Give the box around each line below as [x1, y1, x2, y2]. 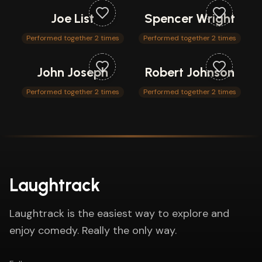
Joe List [51, 11, 94, 26]
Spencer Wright [144, 11, 235, 26]
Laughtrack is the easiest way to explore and [9, 206, 229, 220]
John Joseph [37, 64, 108, 80]
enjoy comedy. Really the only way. [9, 223, 177, 237]
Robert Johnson [144, 64, 235, 80]
